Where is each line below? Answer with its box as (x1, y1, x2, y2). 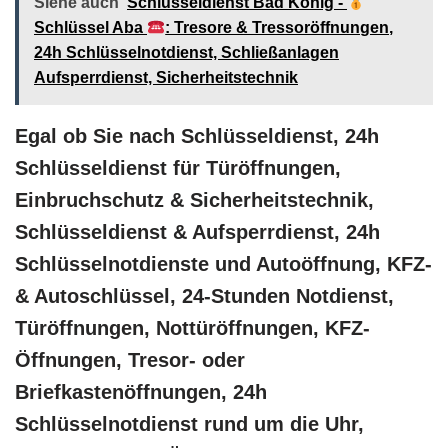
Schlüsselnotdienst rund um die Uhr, (15, 413, 364, 436)
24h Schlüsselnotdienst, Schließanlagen (34, 44, 339, 62)
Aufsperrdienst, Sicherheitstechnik (34, 69, 298, 87)
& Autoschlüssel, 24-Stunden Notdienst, (15, 285, 394, 308)
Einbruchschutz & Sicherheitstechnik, (15, 189, 374, 212)
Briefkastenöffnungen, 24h (15, 381, 267, 404)
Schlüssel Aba (34, 19, 147, 37)
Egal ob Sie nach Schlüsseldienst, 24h (15, 125, 379, 148)
